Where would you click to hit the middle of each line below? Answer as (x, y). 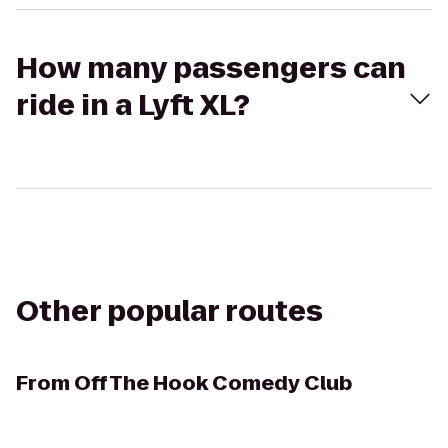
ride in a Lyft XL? (133, 105)
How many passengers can (211, 68)
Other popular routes (169, 311)
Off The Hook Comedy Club (213, 383)
